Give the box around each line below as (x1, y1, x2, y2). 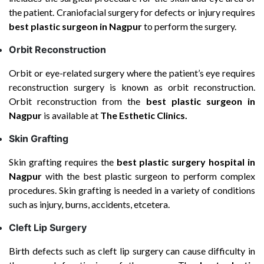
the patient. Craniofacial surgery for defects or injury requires (9, 6, 255, 18)
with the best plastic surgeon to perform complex (42, 170, 255, 181)
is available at (42, 110, 100, 121)
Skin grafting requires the (9, 156, 117, 167)
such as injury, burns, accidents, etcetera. (9, 199, 170, 210)
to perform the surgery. (142, 21, 236, 32)
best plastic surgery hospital (116, 156, 245, 167)
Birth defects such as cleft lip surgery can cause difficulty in (9, 245, 255, 256)
